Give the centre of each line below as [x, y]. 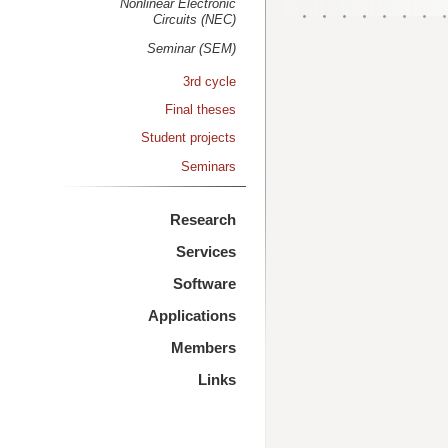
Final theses [200, 110]
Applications [191, 316]
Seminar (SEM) [191, 48]
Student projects [188, 138]
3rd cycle [209, 81]
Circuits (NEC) [194, 20]
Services [205, 252]
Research [202, 220]
